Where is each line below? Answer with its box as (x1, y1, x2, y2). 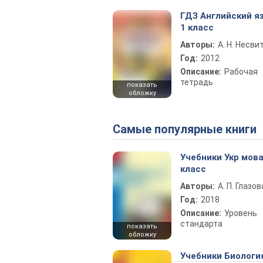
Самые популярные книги (120, 122, 257, 136)
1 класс (180, 22, 214, 33)
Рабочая (224, 67, 258, 76)
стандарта (180, 219, 222, 228)
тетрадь (180, 77, 213, 87)
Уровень (224, 208, 257, 218)
